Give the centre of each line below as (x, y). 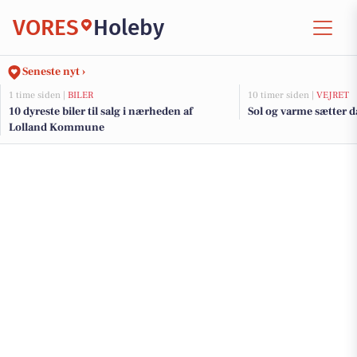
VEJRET (333, 95)
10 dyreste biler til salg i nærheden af (101, 112)
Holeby (129, 27)
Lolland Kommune (57, 127)
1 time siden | (38, 95)
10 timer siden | (282, 95)
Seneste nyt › (54, 72)
